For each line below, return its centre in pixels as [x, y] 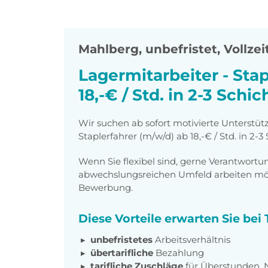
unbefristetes [123, 239]
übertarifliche [123, 252]
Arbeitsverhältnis [193, 239]
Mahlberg [109, 49]
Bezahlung [180, 252]
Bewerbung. [106, 187]
